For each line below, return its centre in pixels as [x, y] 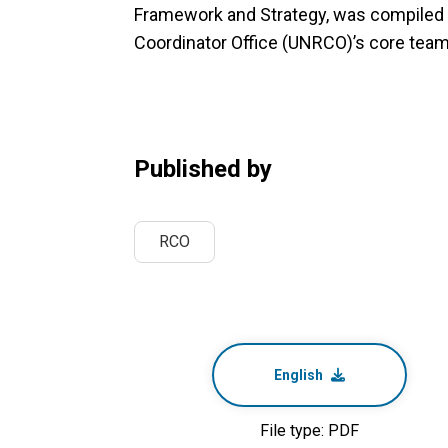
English [298, 375]
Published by [203, 169]
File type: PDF [309, 430]
